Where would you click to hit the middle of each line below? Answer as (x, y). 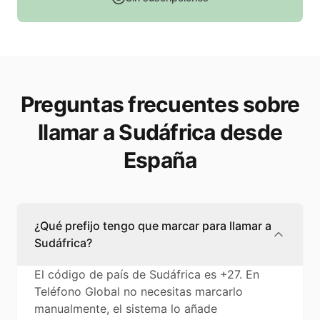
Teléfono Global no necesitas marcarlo (139, 292)
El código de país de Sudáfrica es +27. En (147, 275)
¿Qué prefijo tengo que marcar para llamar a (153, 226)
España (160, 160)
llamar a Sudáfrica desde (160, 132)
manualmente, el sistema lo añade (126, 309)
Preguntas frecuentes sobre (160, 105)
